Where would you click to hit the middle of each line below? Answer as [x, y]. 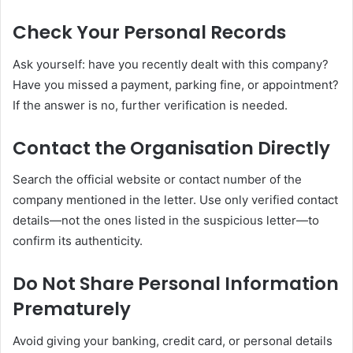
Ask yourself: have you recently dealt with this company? [171, 64]
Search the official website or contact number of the [157, 179]
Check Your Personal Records [149, 32]
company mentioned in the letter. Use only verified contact [175, 200]
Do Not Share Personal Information [176, 284]
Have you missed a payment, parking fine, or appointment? [176, 84]
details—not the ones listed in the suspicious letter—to [166, 220]
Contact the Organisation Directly [171, 148]
